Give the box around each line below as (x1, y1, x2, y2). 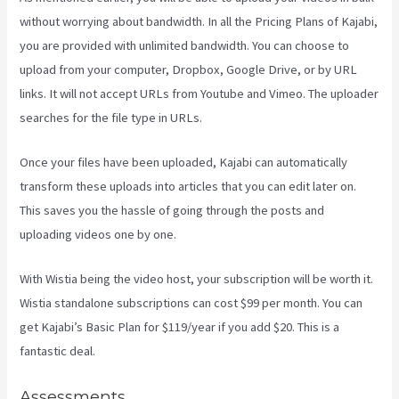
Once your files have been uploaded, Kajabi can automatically (20, 154, 348, 171)
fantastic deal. (20, 343, 96, 360)
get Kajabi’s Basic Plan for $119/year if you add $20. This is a (20, 319, 340, 336)
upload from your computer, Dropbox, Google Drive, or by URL (20, 61, 358, 77)
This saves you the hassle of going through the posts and (20, 202, 325, 219)
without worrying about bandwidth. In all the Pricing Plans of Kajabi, (20, 12, 379, 29)
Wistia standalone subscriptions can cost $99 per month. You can (20, 295, 363, 312)
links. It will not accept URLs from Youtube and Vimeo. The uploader (20, 85, 379, 102)
